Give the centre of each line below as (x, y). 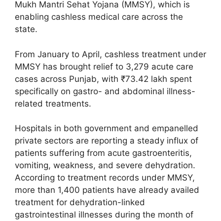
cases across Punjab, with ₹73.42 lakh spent (103, 79)
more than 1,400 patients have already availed (107, 190)
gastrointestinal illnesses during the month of (104, 215)
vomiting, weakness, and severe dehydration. (105, 166)
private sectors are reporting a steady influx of (107, 141)
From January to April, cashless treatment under (110, 54)
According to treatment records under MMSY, (105, 178)
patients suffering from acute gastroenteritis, (103, 153)
